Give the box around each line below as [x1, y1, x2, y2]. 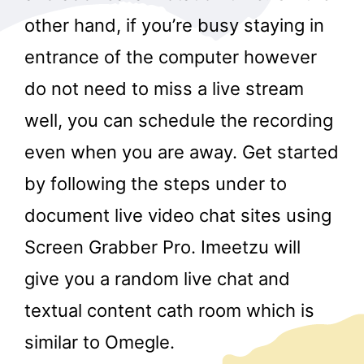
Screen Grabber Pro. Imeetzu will [24, 236, 301, 258]
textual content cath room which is [24, 300, 314, 322]
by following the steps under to [24, 173, 287, 195]
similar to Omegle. [24, 331, 175, 353]
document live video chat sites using [24, 205, 331, 227]
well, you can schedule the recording [24, 110, 333, 132]
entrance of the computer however [24, 46, 317, 68]
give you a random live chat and [24, 268, 290, 290]
